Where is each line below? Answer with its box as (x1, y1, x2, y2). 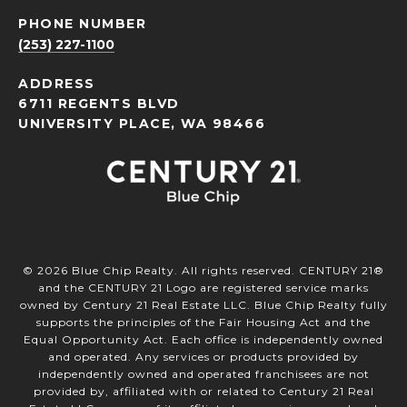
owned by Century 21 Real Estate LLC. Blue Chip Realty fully (19, 298, 388, 313)
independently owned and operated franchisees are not (37, 367, 370, 382)
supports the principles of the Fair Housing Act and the (36, 315, 371, 330)
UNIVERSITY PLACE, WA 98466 (18, 115, 265, 133)
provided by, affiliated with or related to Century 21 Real (33, 384, 374, 399)
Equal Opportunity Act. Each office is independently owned (24, 333, 383, 347)
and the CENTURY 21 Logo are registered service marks (38, 281, 369, 295)
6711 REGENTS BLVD (18, 95, 180, 113)
